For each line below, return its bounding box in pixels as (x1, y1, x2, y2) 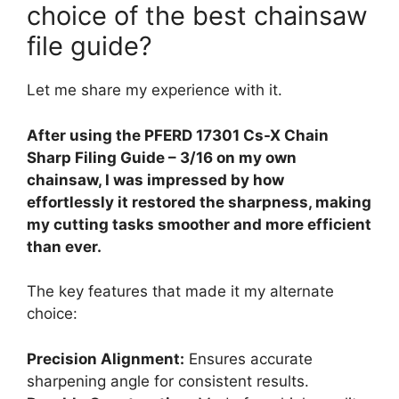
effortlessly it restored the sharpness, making (27, 192, 371, 211)
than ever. (27, 237, 102, 256)
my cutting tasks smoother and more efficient (27, 215, 371, 233)
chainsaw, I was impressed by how (27, 170, 284, 189)
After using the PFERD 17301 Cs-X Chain (27, 126, 329, 144)
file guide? (27, 30, 152, 61)
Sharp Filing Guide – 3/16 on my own (27, 148, 297, 167)
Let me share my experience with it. (27, 81, 282, 99)
